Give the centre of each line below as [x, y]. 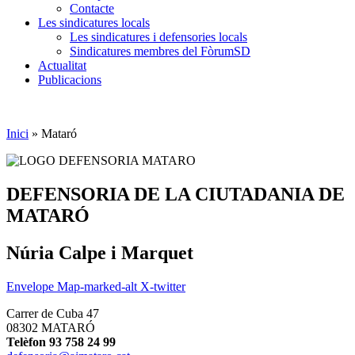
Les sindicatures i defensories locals [158, 37]
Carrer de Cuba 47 [53, 313]
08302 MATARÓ [51, 327]
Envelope [30, 286]
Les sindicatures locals [94, 23]
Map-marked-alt [97, 286]
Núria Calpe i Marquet [100, 252]
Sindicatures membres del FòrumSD [160, 51]
